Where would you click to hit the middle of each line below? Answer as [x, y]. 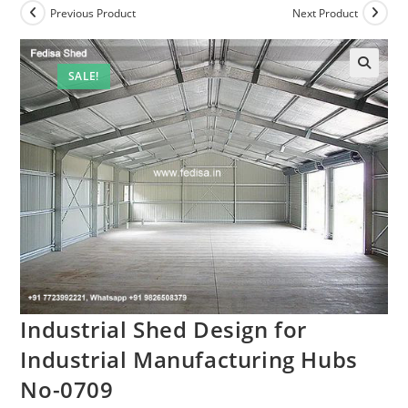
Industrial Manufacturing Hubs [189, 360]
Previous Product [93, 13]
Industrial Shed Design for [164, 330]
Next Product [325, 13]
